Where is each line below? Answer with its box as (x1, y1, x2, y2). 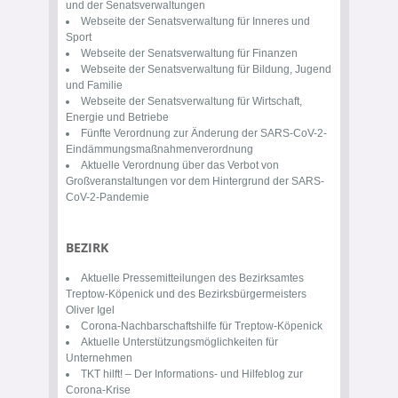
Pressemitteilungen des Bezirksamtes (123, 272, 304, 284)
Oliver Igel (66, 304, 115, 316)
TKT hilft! (81, 368, 123, 380)
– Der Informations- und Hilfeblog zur (123, 368, 303, 380)
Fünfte (81, 127, 114, 139)
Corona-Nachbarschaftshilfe (81, 320, 217, 332)
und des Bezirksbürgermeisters (154, 288, 306, 300)
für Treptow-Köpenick (217, 320, 322, 332)
